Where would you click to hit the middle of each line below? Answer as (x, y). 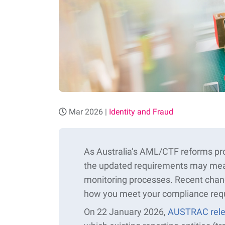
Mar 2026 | (88, 112)
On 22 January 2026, (126, 212)
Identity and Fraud (141, 112)
